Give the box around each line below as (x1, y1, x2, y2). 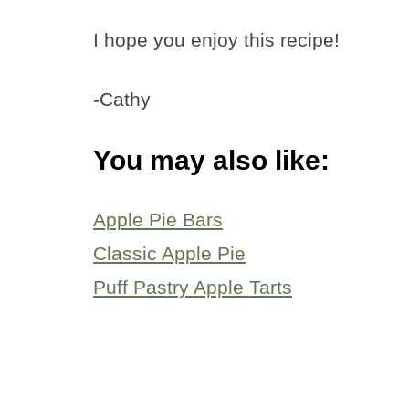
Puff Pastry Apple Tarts (93, 276, 292, 298)
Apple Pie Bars (93, 208, 223, 230)
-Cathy (93, 88, 151, 110)
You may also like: (93, 144, 330, 175)
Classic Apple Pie (93, 242, 246, 264)
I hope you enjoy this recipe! (93, 28, 340, 50)
